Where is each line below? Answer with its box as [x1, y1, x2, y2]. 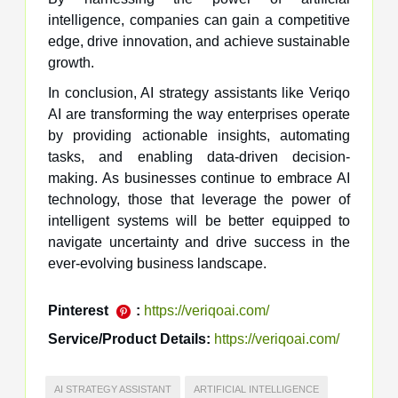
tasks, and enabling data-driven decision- [48, 148, 350, 164]
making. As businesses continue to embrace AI [48, 170, 350, 186]
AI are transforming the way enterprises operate [48, 106, 350, 122]
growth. [48, 54, 94, 70]
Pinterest [48, 302, 112, 318]
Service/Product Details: [48, 330, 211, 346]
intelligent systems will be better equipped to [48, 212, 350, 228]
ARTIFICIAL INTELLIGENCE [194, 383, 319, 394]
